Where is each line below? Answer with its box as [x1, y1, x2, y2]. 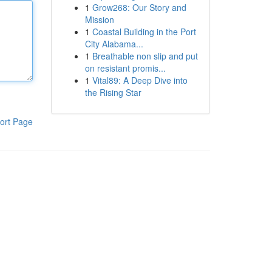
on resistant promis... [84, 62, 166, 74]
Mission [84, 13, 114, 25]
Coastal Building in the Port [92, 25, 196, 38]
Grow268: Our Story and [92, 1, 186, 13]
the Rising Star [84, 86, 141, 98]
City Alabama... [84, 38, 143, 50]
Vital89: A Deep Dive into [92, 74, 188, 86]
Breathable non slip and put [92, 50, 198, 62]
